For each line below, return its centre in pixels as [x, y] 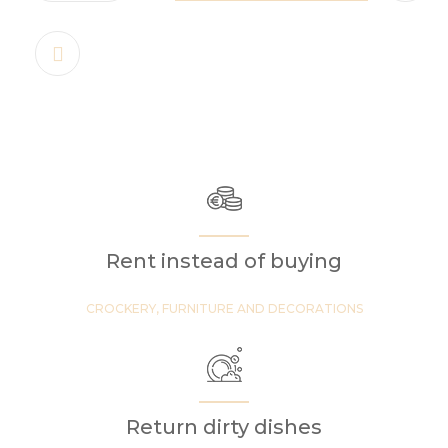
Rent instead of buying [224, 261]
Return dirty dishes [224, 427]
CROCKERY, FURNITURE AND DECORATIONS [224, 309]
